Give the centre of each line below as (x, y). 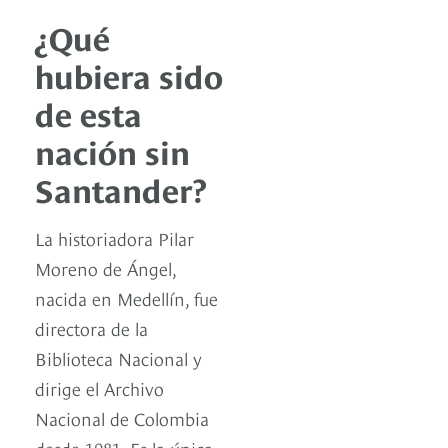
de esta (88, 112)
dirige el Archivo (99, 388)
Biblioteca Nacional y (118, 358)
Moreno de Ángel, (105, 268)
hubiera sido (129, 74)
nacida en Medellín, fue (126, 298)
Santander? (121, 188)
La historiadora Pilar (114, 238)
